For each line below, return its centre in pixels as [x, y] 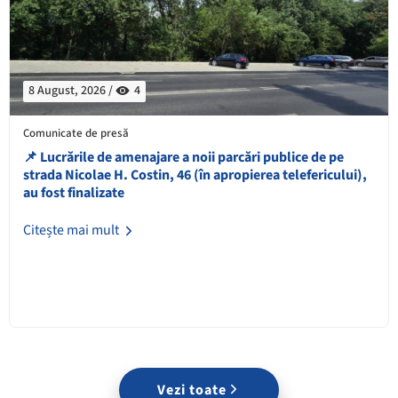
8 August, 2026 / [72, 91]
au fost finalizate [74, 192]
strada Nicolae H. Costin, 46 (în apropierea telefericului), [195, 175]
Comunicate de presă [76, 133]
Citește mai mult [72, 230]
